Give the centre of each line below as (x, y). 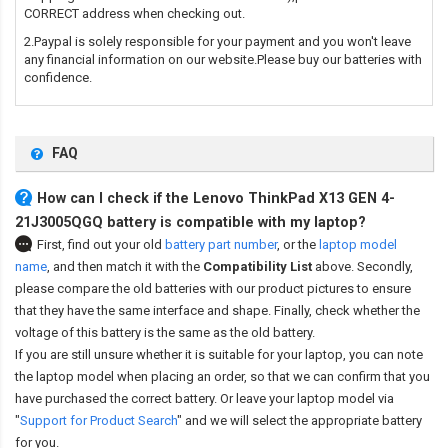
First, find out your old (101, 245)
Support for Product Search (98, 421)
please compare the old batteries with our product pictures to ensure (213, 289)
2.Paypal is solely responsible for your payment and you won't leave (217, 42)
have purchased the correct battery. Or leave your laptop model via (204, 399)
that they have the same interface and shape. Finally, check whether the (217, 311)
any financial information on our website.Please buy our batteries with (223, 60)
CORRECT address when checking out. (134, 14)
